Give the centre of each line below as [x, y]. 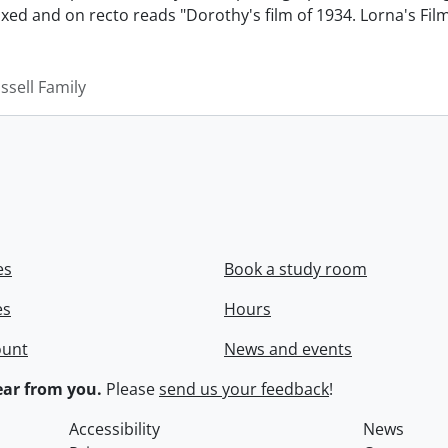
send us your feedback [244, 389]
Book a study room [295, 269]
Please [130, 389]
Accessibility [115, 429]
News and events [288, 349]
